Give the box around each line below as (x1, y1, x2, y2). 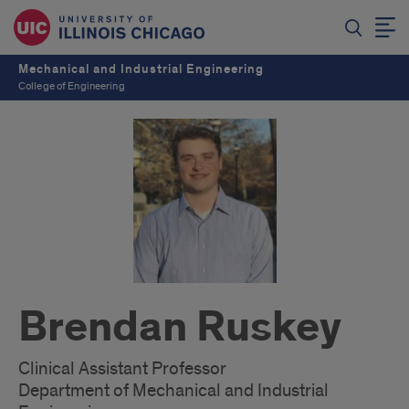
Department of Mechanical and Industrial (18, 380, 329, 402)
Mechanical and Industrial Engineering (18, 61, 264, 77)
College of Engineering (18, 79, 125, 93)
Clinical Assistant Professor (18, 358, 226, 380)
